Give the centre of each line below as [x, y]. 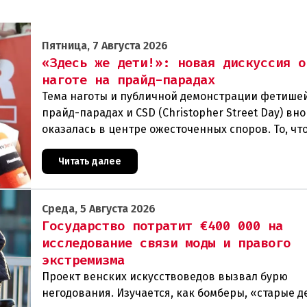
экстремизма [83, 260]
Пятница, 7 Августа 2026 [105, 45]
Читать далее [90, 161]
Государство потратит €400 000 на [162, 225]
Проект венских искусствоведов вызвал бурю [165, 276]
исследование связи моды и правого [166, 243]
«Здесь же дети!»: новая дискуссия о [174, 62]
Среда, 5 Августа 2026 [99, 208]
